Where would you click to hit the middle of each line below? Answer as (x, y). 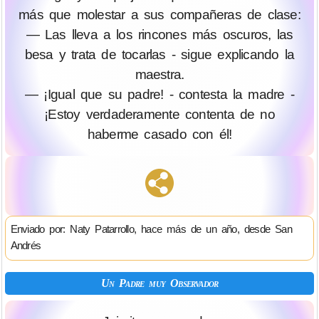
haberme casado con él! (159, 134)
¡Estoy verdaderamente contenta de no (159, 114)
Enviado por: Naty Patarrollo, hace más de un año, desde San (151, 229)
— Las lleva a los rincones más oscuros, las (159, 34)
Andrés (26, 246)
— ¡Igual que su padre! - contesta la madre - (159, 94)
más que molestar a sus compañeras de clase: (159, 14)
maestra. (159, 74)
